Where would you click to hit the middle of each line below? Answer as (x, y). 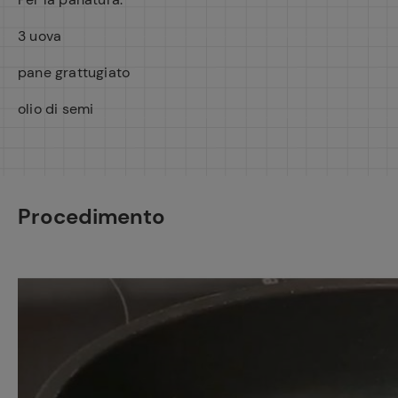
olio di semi (56, 109)
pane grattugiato (74, 72)
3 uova (40, 36)
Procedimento (92, 216)
